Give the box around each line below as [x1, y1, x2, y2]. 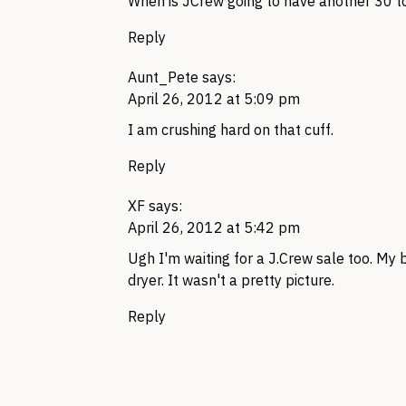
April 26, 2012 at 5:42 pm [128, 218, 300, 237]
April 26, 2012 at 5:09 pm [128, 90, 300, 108]
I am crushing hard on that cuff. [128, 121, 333, 139]
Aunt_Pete [128, 68, 198, 86]
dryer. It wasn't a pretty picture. [128, 271, 334, 289]
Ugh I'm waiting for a [128, 249, 268, 267]
